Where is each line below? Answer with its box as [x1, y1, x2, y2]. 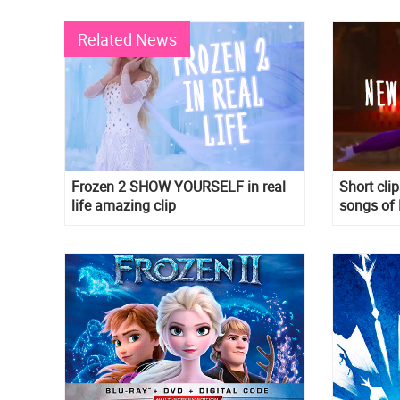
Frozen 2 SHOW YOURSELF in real [71, 177, 286, 197]
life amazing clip [71, 196, 176, 216]
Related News [78, 29, 177, 50]
